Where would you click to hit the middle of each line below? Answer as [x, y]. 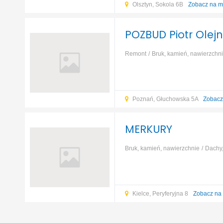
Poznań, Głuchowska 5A [166, 99]
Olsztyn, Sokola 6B [158, 4]
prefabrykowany [146, 67]
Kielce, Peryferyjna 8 [161, 194]
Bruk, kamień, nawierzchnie [162, 148]
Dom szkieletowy [181, 162]
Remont [135, 54]
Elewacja [186, 67]
